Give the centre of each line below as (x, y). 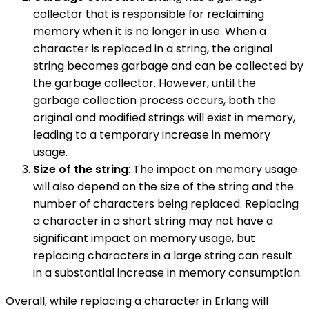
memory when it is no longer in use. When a (150, 32)
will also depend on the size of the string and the (163, 187)
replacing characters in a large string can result (163, 256)
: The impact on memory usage (213, 170)
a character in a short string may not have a (153, 221)
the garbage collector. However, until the (144, 83)
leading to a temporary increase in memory (152, 135)
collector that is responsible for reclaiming (149, 14)
